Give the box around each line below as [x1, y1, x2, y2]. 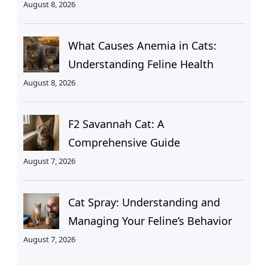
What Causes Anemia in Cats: [68, 38, 217, 53]
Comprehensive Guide [68, 135, 180, 150]
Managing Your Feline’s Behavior [68, 214, 232, 229]
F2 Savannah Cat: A [68, 117, 165, 132]
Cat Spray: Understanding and [68, 195, 220, 210]
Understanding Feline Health [68, 57, 214, 72]
